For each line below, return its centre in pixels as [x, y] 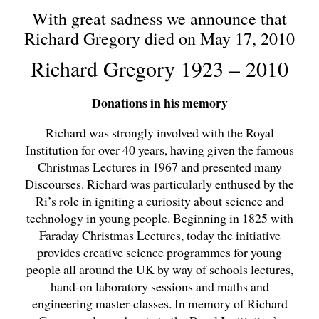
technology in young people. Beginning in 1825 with [159, 218]
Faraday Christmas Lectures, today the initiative [159, 235]
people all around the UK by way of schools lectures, [159, 270]
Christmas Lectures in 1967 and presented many [159, 167]
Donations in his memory [159, 103]
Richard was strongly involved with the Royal [159, 133]
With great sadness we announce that [159, 19]
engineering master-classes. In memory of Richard [159, 304]
